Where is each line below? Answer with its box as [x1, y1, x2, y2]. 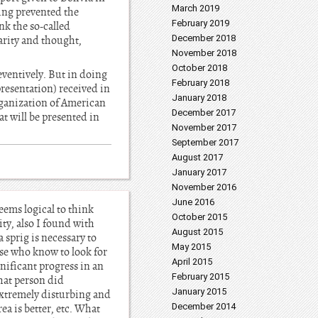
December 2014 [172, 301, 236, 312]
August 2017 [172, 152, 223, 163]
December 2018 [172, 33, 236, 43]
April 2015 [172, 256, 212, 267]
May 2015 [172, 241, 211, 252]
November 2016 [172, 182, 236, 192]
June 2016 [172, 197, 214, 207]
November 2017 [172, 122, 236, 133]
